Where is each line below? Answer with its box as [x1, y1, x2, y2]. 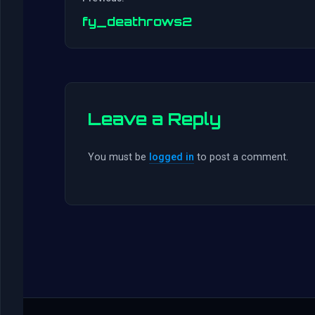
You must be [88, 151, 149, 164]
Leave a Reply [88, 108, 221, 130]
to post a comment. [194, 151, 288, 164]
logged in [149, 151, 194, 164]
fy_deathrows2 [82, 13, 192, 30]
